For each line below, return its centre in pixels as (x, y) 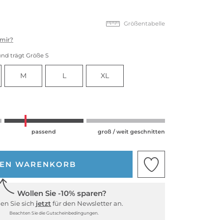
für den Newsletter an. (87, 204)
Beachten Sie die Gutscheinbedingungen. (54, 213)
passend (44, 131)
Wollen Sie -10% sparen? (62, 193)
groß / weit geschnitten (131, 131)
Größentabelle (144, 23)
